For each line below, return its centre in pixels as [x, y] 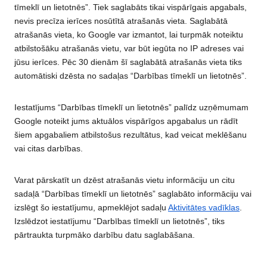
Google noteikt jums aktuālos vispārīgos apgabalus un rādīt [126, 121]
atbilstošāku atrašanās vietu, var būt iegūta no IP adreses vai [129, 49]
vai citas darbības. [49, 149]
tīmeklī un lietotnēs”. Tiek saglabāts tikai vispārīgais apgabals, [131, 7]
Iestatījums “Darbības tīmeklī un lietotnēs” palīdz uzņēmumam [131, 108]
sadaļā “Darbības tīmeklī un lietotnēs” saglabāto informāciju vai [133, 194]
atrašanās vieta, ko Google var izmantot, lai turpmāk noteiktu [129, 35]
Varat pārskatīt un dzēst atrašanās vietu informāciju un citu [125, 180]
